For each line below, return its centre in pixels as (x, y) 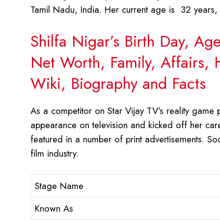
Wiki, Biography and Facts (118, 84)
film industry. (55, 154)
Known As (54, 209)
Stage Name (59, 186)
